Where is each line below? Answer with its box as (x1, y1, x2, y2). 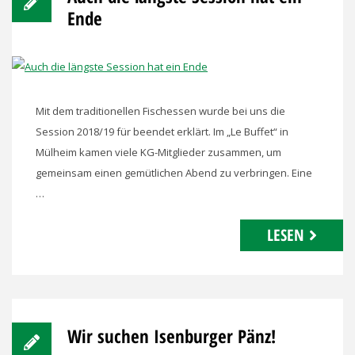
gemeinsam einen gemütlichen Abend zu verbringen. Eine (36, 166, 312, 180)
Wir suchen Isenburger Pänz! (67, 323, 276, 349)
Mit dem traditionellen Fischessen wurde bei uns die (36, 104, 285, 118)
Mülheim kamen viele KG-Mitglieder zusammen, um (36, 145, 281, 159)
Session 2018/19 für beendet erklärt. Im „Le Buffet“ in (36, 124, 288, 139)
